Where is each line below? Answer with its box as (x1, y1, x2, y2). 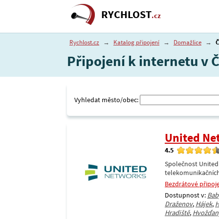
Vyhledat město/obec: (74, 95, 138, 104)
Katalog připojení (113, 38, 159, 46)
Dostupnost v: (165, 191, 207, 199)
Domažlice (174, 38, 201, 46)
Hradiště (165, 208, 190, 217)
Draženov (165, 199, 193, 208)
